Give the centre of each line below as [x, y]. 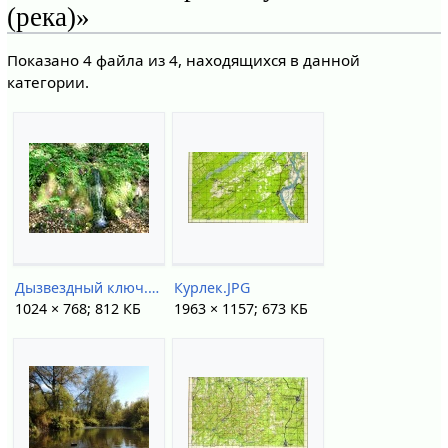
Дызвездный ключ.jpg [153, 287]
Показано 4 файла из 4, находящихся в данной [183, 59]
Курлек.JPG [211, 287]
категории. [47, 81]
